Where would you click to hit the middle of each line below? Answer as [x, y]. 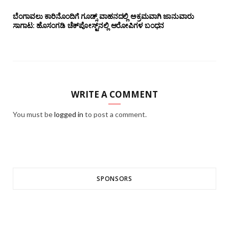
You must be [33, 114]
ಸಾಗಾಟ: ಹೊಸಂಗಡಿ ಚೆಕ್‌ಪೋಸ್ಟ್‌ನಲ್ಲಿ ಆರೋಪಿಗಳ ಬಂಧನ [89, 26]
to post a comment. [115, 114]
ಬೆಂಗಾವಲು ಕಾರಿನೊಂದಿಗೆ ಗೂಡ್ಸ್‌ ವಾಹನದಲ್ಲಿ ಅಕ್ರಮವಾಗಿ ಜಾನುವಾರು [104, 16]
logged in [69, 114]
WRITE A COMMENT [114, 95]
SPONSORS [114, 179]
